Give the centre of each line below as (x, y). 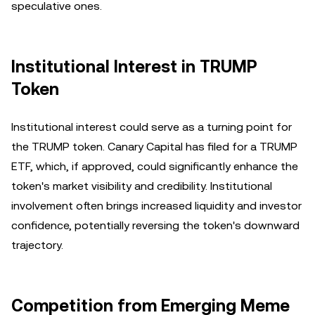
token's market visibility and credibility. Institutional (142, 186)
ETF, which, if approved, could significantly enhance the (155, 166)
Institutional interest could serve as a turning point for (152, 127)
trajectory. (37, 245)
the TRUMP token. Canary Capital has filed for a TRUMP (154, 147)
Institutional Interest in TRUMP (134, 67)
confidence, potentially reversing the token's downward (155, 225)
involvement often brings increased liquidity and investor (156, 206)
